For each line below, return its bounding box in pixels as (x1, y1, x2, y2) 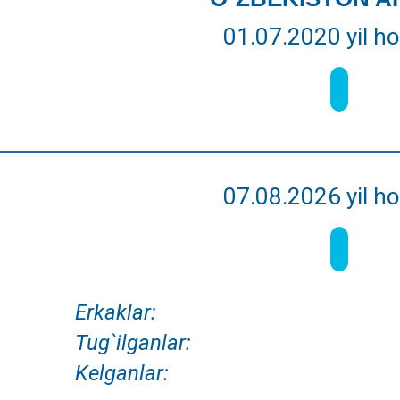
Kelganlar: (74, 361, 169, 386)
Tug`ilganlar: (74, 330, 191, 355)
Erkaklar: (74, 300, 156, 325)
